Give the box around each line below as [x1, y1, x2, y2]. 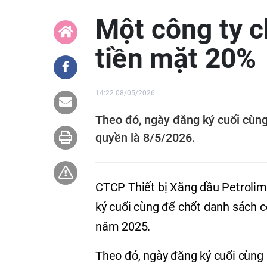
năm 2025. [95, 219, 151, 234]
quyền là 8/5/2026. [95, 131, 195, 145]
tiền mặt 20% [95, 42, 257, 74]
